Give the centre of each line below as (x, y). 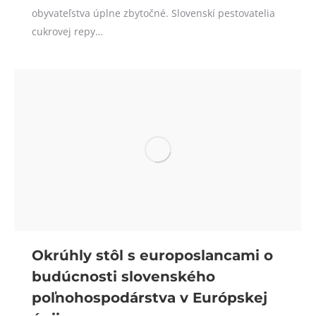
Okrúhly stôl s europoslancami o (152, 255)
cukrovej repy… (67, 31)
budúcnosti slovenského (123, 276)
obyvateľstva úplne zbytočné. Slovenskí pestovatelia (153, 13)
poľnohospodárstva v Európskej (150, 297)
